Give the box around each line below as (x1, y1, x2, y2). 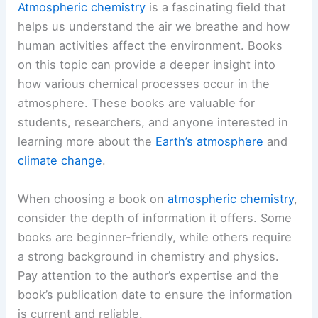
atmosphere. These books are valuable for (18, 96, 256, 111)
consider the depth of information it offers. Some (18, 210, 292, 225)
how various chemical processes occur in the (18, 77, 270, 92)
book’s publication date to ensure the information (18, 287, 293, 302)
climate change (18, 153, 103, 168)
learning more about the (18, 134, 156, 149)
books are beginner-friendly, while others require (18, 229, 292, 244)
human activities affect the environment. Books (18, 38, 283, 53)
